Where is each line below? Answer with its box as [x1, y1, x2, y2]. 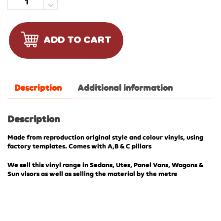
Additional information [77, 84, 173, 93]
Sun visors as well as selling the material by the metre [7, 171, 178, 178]
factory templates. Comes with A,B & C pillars [7, 143, 151, 150]
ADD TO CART [43, 35, 111, 45]
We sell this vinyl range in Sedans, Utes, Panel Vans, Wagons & [7, 162, 203, 169]
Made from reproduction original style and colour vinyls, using [7, 134, 203, 142]
